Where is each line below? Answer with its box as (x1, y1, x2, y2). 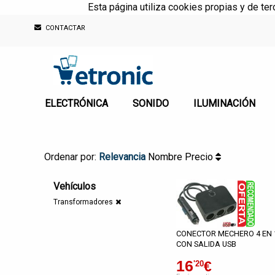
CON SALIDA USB (176, 239, 236, 249)
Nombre (148, 151, 185, 163)
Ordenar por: (44, 151, 99, 163)
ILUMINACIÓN (193, 98, 255, 110)
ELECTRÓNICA (45, 98, 108, 110)
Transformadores (53, 198, 113, 206)
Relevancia (99, 151, 145, 163)
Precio (185, 151, 215, 163)
